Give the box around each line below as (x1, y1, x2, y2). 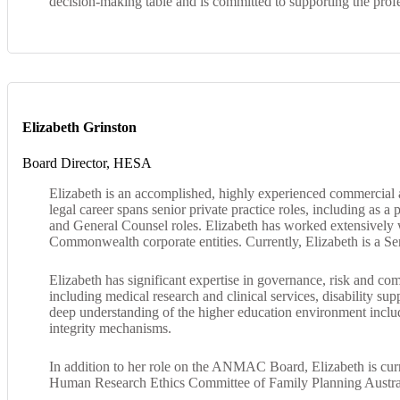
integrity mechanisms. (49, 320, 171, 336)
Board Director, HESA (22, 154, 152, 171)
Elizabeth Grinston (22, 120, 137, 136)
